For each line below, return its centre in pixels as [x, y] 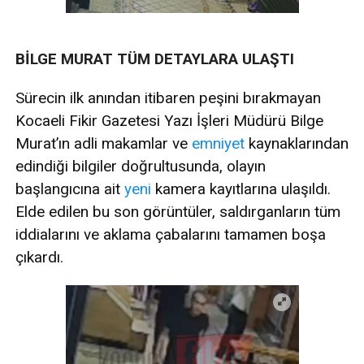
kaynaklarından [297, 143]
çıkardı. [39, 257]
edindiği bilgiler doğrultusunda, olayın [141, 166]
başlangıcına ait [70, 188]
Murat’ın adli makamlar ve [104, 143]
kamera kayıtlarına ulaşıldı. [241, 188]
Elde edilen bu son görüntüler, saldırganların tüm [178, 211]
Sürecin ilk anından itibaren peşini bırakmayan [168, 97]
